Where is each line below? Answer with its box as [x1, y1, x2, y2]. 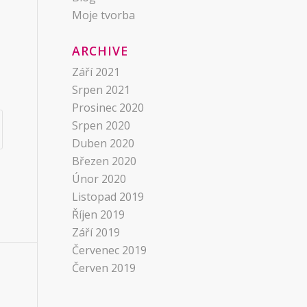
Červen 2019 [72, 260, 136, 275]
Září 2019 [72, 225, 121, 240]
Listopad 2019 [72, 189, 145, 204]
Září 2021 [72, 64, 121, 79]
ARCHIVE [72, 42, 129, 59]
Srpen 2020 [72, 118, 131, 133]
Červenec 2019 [72, 243, 147, 258]
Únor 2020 [72, 171, 127, 186]
